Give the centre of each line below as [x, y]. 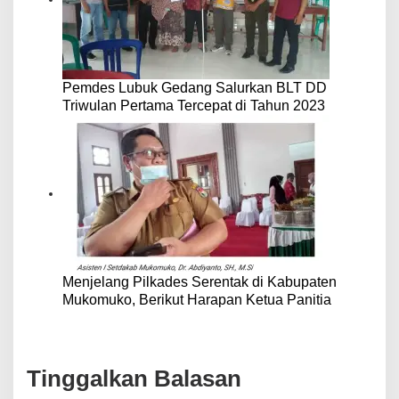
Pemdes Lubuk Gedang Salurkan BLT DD [195, 88]
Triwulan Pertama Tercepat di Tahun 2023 [194, 106]
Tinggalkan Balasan [134, 378]
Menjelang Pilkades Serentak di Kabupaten [199, 282]
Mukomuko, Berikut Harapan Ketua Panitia [197, 300]
